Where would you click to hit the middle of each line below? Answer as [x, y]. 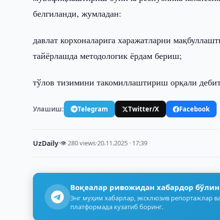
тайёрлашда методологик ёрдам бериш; [108, 55]
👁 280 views [78, 143]
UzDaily [46, 143]
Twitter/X [144, 109]
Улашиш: [49, 109]
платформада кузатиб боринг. [117, 207]
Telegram [93, 109]
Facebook [195, 109]
